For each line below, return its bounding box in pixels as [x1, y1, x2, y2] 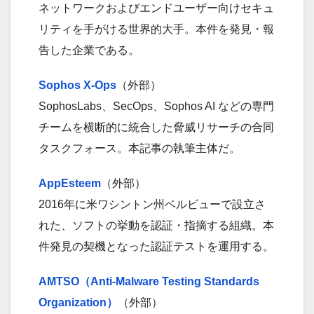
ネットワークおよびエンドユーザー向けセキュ [39, 1, 274, 14]
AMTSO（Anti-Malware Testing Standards [39, 275, 259, 287]
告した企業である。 [39, 43, 139, 56]
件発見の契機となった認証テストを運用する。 [39, 240, 274, 252]
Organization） [39, 296, 118, 308]
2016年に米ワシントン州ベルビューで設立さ [39, 198, 266, 210]
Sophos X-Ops [39, 78, 116, 91]
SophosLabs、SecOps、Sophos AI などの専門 [39, 100, 274, 112]
